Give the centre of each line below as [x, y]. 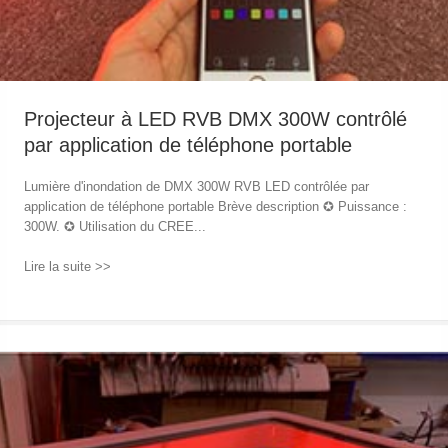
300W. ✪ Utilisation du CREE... [114, 227]
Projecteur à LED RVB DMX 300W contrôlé [215, 118]
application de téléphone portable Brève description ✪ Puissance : [215, 207]
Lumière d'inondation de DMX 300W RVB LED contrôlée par [196, 187]
